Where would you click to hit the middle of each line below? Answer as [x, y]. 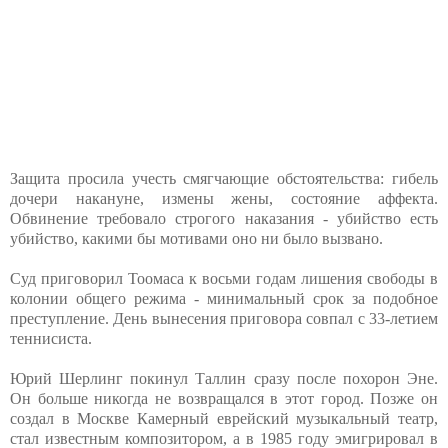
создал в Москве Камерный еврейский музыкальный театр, [224, 419]
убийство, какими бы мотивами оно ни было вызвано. [196, 239]
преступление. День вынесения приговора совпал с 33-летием [224, 319]
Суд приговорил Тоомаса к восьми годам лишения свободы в [224, 279]
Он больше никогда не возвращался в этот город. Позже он [224, 399]
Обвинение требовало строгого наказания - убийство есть [224, 219]
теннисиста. [51, 339]
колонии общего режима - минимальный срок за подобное [224, 299]
